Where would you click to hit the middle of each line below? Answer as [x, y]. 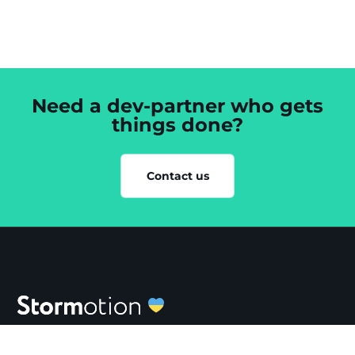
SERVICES [73, 339]
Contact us [177, 176]
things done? [177, 125]
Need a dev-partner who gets [177, 106]
